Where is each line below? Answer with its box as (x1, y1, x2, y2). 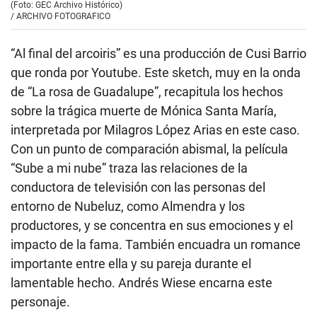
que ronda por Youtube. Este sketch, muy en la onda (11, 65, 301, 81)
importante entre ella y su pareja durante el (11, 256, 251, 272)
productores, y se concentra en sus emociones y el (11, 218, 293, 234)
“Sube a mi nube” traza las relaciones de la (11, 161, 248, 176)
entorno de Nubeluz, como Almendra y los (11, 199, 245, 214)
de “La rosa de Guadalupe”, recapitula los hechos (11, 84, 283, 100)
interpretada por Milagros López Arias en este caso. (11, 122, 300, 138)
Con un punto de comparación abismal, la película (11, 142, 288, 157)
